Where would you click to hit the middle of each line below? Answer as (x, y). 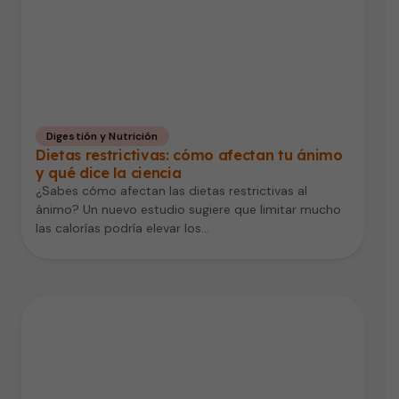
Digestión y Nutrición (102, 136)
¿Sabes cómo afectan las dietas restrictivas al (171, 190)
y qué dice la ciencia (109, 172)
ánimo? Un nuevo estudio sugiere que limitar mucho (188, 209)
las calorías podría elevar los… (122, 228)
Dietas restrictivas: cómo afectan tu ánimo (189, 155)
